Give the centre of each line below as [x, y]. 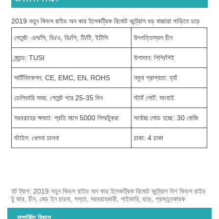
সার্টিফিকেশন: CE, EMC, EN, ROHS [62, 78]
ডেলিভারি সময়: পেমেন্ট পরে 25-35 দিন [59, 98]
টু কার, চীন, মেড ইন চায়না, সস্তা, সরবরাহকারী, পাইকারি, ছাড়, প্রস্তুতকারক [99, 199]
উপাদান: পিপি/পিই [154, 58]
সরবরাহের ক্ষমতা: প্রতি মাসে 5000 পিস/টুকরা [67, 118]
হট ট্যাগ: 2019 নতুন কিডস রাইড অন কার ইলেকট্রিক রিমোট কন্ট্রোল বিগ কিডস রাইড [109, 191]
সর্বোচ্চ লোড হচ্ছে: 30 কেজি [166, 118]
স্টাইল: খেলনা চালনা [37, 138]
